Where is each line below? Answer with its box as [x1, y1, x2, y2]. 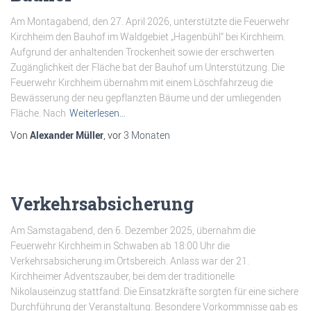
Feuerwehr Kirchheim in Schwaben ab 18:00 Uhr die [10, 239, 230, 252]
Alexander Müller [30, 128, 103, 142]
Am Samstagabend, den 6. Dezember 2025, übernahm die [10, 224, 255, 237]
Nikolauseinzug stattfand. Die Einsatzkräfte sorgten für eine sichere [10, 285, 299, 298]
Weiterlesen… [69, 106, 126, 119]
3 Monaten [124, 128, 170, 142]
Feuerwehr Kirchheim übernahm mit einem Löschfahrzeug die [10, 76, 273, 89]
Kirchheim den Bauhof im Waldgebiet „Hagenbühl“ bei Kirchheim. [10, 30, 285, 43]
